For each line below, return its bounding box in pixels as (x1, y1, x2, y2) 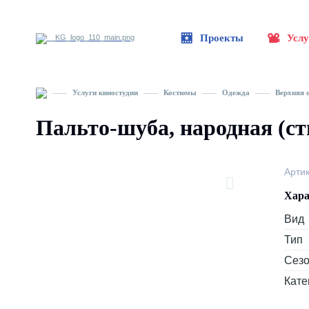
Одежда (222, 88, 250, 97)
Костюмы (163, 88, 197, 97)
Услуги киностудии (72, 88, 138, 97)
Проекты (200, 32, 243, 43)
